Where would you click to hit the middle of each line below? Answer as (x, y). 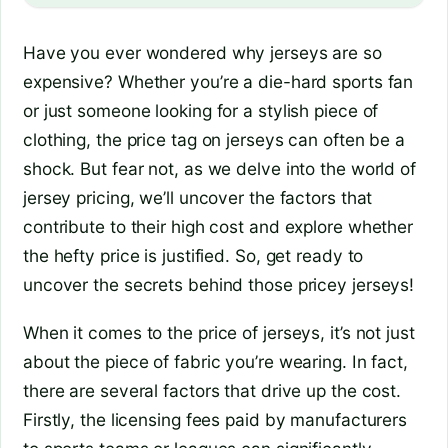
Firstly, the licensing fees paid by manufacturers (215, 420)
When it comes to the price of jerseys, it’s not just (219, 333)
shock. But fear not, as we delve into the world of (219, 168)
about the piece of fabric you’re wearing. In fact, (215, 362)
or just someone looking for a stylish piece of (201, 110)
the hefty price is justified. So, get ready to (193, 255)
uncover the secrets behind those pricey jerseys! (219, 284)
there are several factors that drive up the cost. (212, 391)
